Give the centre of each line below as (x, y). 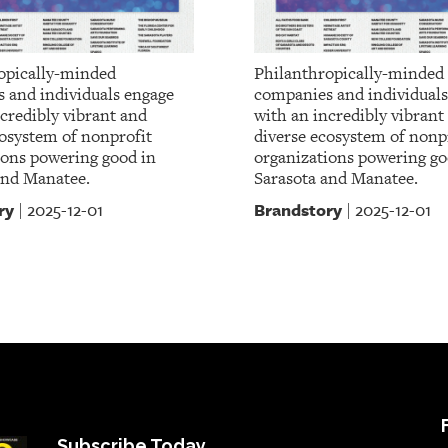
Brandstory (298, 209)
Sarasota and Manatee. (336, 179)
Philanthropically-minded (349, 74)
